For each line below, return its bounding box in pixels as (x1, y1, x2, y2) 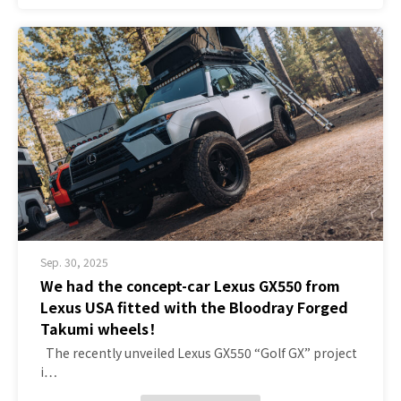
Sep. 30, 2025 (40, 253, 108, 269)
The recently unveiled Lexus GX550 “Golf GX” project (40, 343, 357, 362)
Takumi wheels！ (40, 317, 156, 339)
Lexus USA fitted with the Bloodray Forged (40, 295, 348, 318)
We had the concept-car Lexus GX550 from (40, 274, 340, 296)
